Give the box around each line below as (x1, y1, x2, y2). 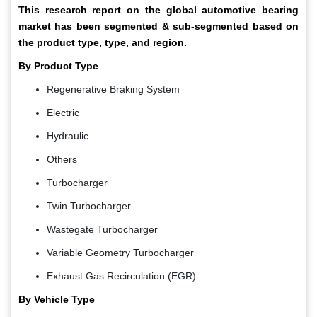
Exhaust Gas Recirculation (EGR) (47, 270, 196, 282)
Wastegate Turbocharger (47, 224, 158, 236)
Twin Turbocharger (47, 200, 131, 212)
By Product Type (18, 60, 98, 72)
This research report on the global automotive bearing (18, 4, 299, 16)
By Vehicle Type (18, 294, 95, 306)
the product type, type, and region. (18, 37, 187, 49)
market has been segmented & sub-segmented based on (18, 21, 299, 33)
